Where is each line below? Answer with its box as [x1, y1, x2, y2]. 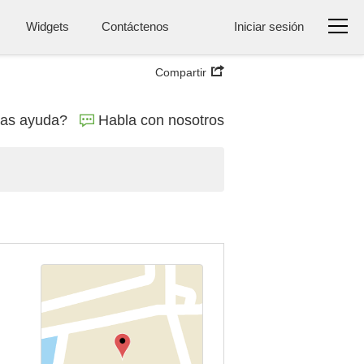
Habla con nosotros [98, 112, 224, 128]
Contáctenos [102, 19, 169, 33]
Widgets [26, 19, 69, 33]
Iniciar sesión [234, 19, 304, 33]
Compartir [155, 66, 206, 79]
